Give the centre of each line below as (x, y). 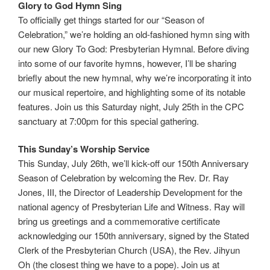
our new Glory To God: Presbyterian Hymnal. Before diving (133, 48)
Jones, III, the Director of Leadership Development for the (130, 192)
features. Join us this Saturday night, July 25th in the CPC (131, 106)
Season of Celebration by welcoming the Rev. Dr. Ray (124, 178)
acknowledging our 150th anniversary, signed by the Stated (133, 236)
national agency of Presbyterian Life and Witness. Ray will (131, 207)
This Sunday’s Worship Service (84, 149)
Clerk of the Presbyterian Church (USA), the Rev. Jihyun (129, 250)
